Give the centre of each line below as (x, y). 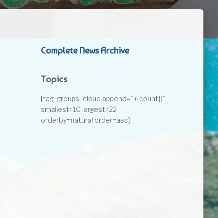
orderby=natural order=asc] (85, 120)
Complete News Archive (85, 50)
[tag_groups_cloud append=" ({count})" (103, 99)
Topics (54, 79)
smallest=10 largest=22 (79, 109)
